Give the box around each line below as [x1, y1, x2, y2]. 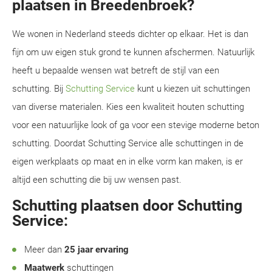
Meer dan [24, 244, 64, 255]
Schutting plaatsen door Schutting [12, 197, 242, 214]
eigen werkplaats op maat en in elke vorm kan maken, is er [12, 156, 243, 167]
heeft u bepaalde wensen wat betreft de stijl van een [12, 65, 219, 76]
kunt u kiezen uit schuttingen [135, 83, 250, 94]
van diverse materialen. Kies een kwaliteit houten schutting [12, 101, 244, 112]
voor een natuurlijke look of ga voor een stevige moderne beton [12, 120, 259, 131]
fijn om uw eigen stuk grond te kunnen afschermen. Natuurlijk [12, 47, 254, 58]
